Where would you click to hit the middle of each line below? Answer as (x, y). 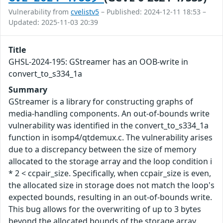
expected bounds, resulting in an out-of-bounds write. (110, 197)
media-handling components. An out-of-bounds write (109, 114)
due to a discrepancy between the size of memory (102, 150)
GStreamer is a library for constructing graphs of (101, 102)
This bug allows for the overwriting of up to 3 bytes (105, 209)
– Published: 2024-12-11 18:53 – (153, 12)
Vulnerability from (40, 12)
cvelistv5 (85, 12)
